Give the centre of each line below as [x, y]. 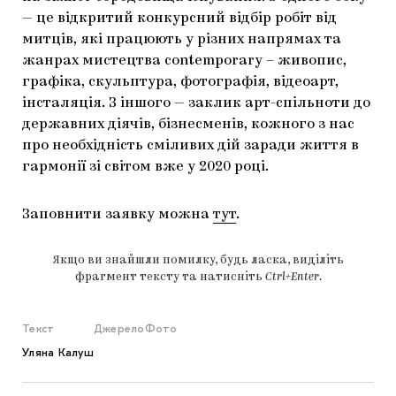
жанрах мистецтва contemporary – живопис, [184, 61]
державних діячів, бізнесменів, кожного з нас [188, 125]
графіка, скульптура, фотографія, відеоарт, [180, 83]
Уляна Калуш [58, 353]
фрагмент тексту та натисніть [170, 278]
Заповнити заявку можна [118, 215]
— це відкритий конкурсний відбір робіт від [179, 19]
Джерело [119, 329]
